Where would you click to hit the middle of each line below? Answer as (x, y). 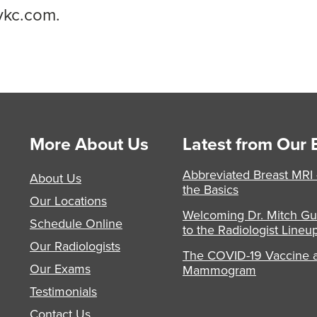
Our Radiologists (75, 246)
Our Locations (68, 200)
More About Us (89, 143)
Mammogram (219, 270)
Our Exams (60, 268)
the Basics (211, 189)
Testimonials (63, 291)
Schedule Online (76, 223)
